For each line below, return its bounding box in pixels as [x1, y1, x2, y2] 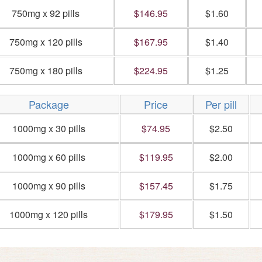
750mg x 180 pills [9, 64, 82, 77]
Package [28, 96, 69, 112]
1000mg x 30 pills [12, 122, 85, 135]
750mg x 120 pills [9, 35, 82, 49]
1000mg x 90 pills [12, 179, 85, 192]
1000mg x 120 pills [9, 208, 88, 221]
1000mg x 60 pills [12, 150, 85, 164]
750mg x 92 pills [12, 6, 80, 20]
